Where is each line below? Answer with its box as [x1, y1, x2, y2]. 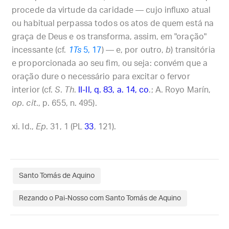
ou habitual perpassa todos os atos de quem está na [12, 19, 214, 28]
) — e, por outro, [101, 46, 166, 54]
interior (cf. [12, 86, 55, 94]
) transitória [171, 46, 215, 54]
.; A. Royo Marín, [149, 86, 211, 94]
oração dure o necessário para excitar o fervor [12, 73, 190, 81]
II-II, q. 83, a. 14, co [78, 86, 149, 94]
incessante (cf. [12, 46, 68, 54]
